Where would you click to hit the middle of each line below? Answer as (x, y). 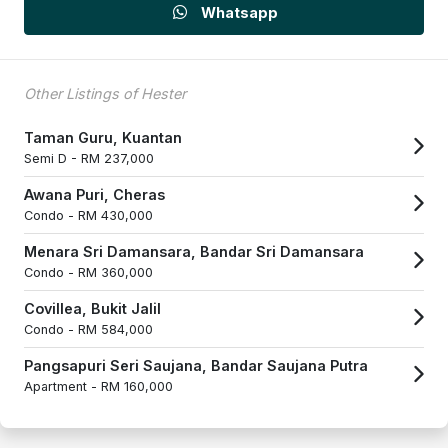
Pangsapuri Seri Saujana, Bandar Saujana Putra (196, 365)
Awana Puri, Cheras (94, 194)
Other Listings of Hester (105, 93)
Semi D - (52, 158)
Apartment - (62, 386)
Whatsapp (238, 13)
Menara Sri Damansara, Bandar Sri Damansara (194, 251)
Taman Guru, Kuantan (103, 137)
